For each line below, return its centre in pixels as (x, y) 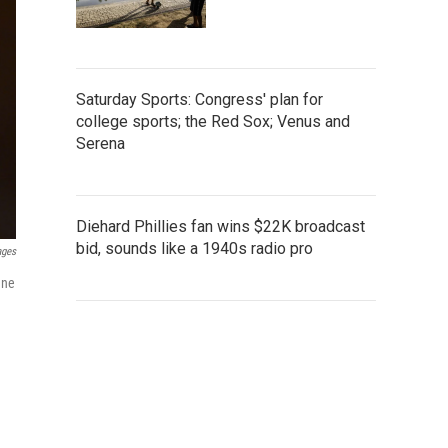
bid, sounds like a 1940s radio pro (194, 248)
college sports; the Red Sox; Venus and (213, 121)
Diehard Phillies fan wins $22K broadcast (220, 226)
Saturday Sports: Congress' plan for (199, 99)
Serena (100, 143)
